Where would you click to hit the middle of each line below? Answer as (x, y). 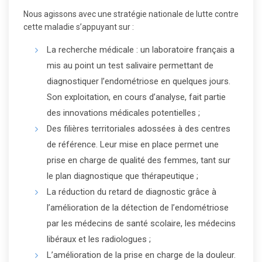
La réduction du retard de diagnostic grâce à (132, 192)
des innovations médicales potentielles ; (123, 113)
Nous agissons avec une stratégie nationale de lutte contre (131, 14)
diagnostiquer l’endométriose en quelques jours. (139, 81)
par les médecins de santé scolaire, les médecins (141, 223)
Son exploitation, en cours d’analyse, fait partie (136, 97)
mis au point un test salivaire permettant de (130, 65)
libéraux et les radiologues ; (99, 239)
